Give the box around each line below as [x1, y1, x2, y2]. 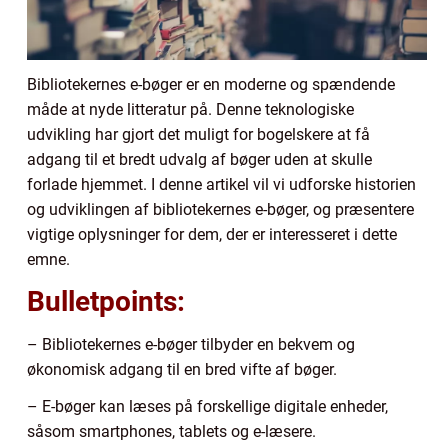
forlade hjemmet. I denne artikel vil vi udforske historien [27, 175, 416, 195]
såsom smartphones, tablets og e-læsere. [27, 422, 316, 442]
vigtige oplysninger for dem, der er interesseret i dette [27, 225, 397, 245]
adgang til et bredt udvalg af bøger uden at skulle [27, 150, 372, 170]
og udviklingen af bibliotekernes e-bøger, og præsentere [27, 200, 414, 220]
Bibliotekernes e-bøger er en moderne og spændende [27, 75, 395, 95]
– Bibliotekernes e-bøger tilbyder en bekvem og [27, 335, 355, 355]
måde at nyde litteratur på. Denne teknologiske [27, 100, 354, 120]
